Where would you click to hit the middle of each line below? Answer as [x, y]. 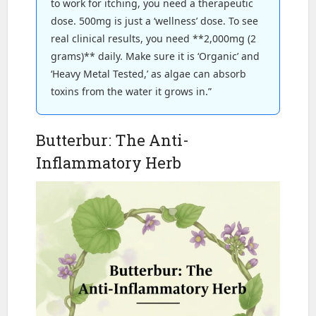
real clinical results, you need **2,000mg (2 [154, 38]
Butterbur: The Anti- [113, 140]
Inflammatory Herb [109, 162]
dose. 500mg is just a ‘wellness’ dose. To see [155, 20]
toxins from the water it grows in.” [132, 91]
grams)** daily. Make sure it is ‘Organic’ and [156, 56]
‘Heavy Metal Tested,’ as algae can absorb [149, 73]
